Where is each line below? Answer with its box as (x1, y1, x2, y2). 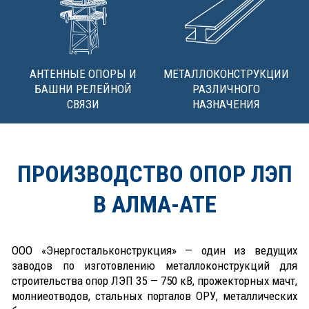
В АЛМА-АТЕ (92, 190, 217, 218)
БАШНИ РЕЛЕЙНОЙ (34, 81, 132, 96)
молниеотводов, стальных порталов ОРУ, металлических (12, 288, 297, 303)
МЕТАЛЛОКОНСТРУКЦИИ (163, 66, 289, 81)
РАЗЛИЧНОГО (192, 81, 260, 96)
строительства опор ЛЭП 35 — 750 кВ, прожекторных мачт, (12, 273, 297, 288)
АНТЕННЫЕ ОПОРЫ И (30, 66, 137, 81)
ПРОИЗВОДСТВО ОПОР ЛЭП (17, 159, 292, 188)
